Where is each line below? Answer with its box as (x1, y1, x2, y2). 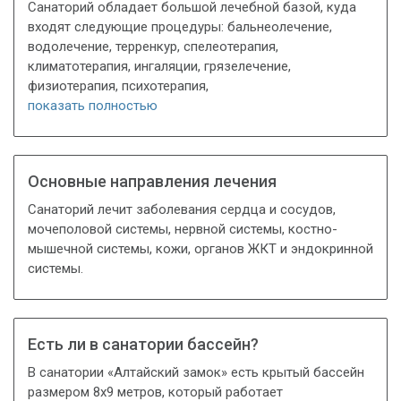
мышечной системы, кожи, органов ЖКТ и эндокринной (28, 241, 373, 258)
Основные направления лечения (28, 171, 277, 191)
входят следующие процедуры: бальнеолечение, (28, 19, 332, 36)
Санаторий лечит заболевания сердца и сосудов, (28, 201, 336, 218)
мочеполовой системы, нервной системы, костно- (28, 221, 337, 238)
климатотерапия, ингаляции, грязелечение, (28, 58, 291, 75)
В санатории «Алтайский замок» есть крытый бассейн (28, 364, 364, 381)
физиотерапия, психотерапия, (28, 78, 209, 95)
